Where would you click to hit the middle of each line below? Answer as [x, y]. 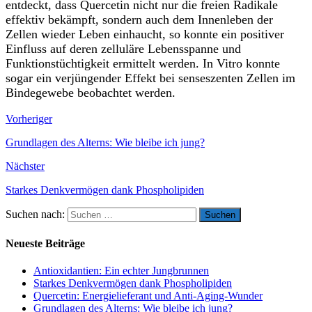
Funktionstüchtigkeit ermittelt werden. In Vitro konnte [143, 64]
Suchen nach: [35, 214]
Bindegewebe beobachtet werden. [91, 93]
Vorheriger [29, 119]
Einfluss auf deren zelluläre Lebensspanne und [123, 49]
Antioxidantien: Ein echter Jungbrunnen [121, 270]
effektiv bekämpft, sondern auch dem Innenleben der [139, 20]
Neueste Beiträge [45, 243]
